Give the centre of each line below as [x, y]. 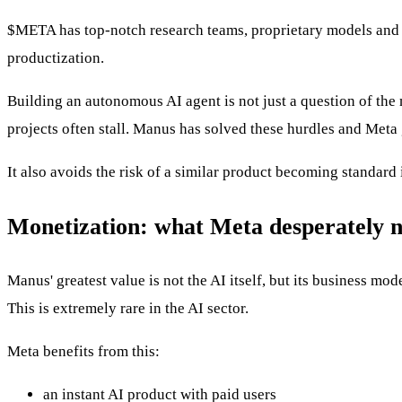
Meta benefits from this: [83, 351]
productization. [56, 58]
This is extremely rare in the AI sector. [128, 308]
